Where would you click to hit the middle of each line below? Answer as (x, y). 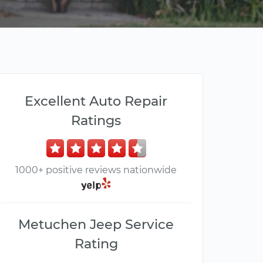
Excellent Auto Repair (96, 101)
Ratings (96, 120)
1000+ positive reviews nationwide (96, 170)
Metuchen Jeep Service (96, 225)
